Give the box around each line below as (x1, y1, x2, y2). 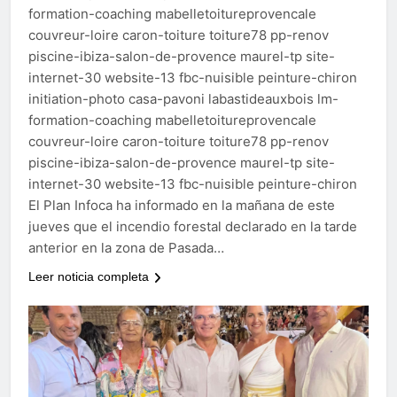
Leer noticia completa (28, 269, 149, 284)
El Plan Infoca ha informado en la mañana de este (28, 197, 335, 214)
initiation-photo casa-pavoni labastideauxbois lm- (28, 90, 339, 108)
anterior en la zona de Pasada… (28, 239, 224, 257)
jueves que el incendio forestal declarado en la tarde (28, 218, 357, 236)
